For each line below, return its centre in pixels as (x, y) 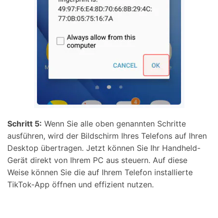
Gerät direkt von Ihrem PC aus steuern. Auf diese (97, 160)
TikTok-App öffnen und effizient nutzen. (81, 184)
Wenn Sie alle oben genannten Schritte (114, 123)
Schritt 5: (25, 123)
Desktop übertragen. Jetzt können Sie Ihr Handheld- (104, 148)
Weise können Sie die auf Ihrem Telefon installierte (100, 172)
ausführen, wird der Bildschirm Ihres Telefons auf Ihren (107, 136)
